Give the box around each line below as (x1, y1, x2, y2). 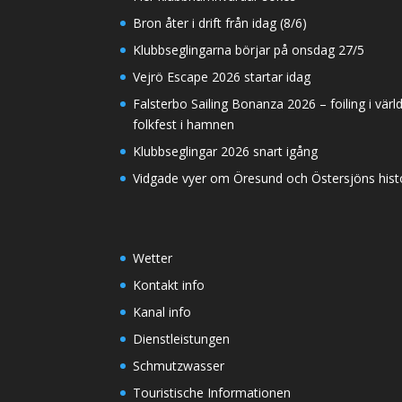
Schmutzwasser (133, 356, 225, 374)
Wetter (133, 249, 173, 267)
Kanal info (133, 302, 192, 320)
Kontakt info (133, 275, 205, 293)
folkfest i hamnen (133, 115, 235, 133)
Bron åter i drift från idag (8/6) (133, 13, 308, 31)
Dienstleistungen (133, 329, 231, 347)
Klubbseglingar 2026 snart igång (133, 142, 319, 160)
